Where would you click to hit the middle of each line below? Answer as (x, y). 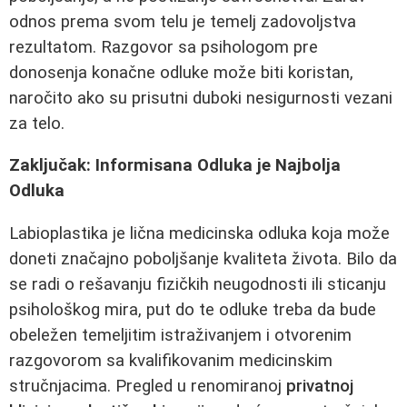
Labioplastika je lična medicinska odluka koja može (199, 234)
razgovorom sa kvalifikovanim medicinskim (171, 361)
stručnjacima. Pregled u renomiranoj (148, 387)
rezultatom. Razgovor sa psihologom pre (164, 47)
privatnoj (320, 387)
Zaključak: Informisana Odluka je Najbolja (175, 166)
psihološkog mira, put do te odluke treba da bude (193, 310)
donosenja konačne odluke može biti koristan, (181, 72)
